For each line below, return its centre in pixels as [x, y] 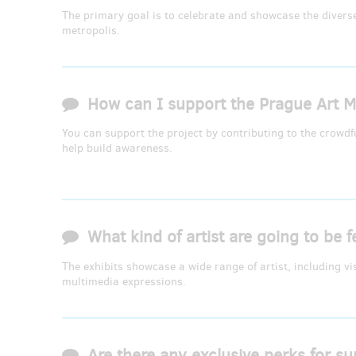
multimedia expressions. [124, 281]
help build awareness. [117, 149]
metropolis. [91, 30]
